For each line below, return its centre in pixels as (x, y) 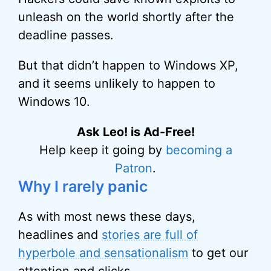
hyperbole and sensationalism (103, 253)
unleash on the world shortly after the (126, 17)
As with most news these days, (107, 217)
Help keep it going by (102, 150)
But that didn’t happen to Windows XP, (128, 65)
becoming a (199, 150)
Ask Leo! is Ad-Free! (135, 132)
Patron (134, 168)
